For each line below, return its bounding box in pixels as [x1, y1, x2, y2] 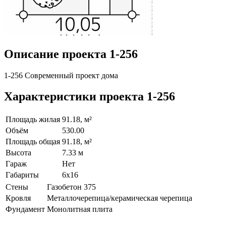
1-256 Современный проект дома [4, 71, 118, 80]
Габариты [6, 171, 39, 180]
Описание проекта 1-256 [4, 47, 138, 61]
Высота [6, 148, 31, 157]
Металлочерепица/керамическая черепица [47, 194, 192, 203]
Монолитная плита [47, 205, 112, 214]
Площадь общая [6, 137, 60, 146]
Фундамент [6, 205, 45, 214]
